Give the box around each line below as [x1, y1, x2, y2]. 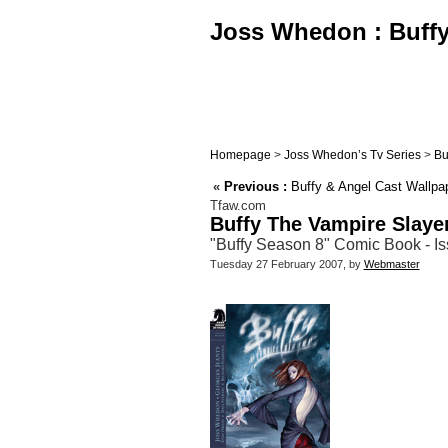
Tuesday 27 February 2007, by [209, 258, 364, 271]
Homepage [209, 148, 271, 162]
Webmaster [363, 258, 420, 271]
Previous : [223, 179, 287, 195]
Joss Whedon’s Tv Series [283, 148, 421, 162]
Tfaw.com [209, 198, 266, 214]
